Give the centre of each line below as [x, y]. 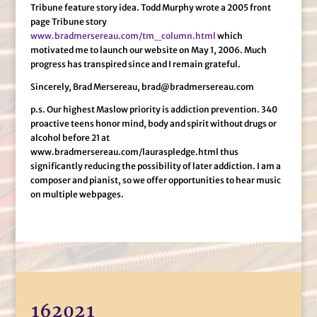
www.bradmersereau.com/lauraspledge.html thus [134, 152]
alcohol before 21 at [70, 138]
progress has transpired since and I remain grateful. [135, 64]
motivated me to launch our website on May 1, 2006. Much [148, 50]
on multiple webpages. [77, 194]
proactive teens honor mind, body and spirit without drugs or [153, 123]
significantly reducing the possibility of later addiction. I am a [155, 166]
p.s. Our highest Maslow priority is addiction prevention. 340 [154, 109]
